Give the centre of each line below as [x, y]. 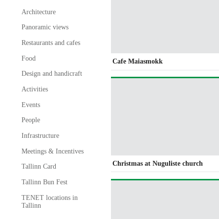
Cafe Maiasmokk [138, 62]
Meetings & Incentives [52, 151]
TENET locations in [49, 197]
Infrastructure [40, 135]
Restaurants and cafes [51, 43]
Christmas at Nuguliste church [158, 163]
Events [31, 105]
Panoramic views [45, 27]
